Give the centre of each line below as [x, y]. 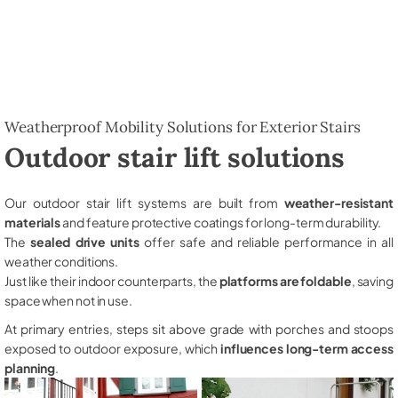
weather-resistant [338, 202]
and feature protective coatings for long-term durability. [221, 222]
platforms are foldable [285, 280]
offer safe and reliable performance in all [266, 241]
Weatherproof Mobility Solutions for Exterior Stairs [183, 127]
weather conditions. [62, 261]
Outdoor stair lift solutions [175, 157]
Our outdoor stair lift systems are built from [144, 202]
